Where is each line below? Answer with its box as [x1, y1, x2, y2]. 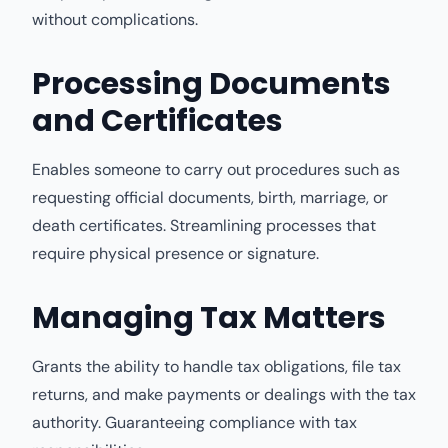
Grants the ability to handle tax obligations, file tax [32, 356, 401, 377]
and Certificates [32, 100, 283, 142]
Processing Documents [32, 63, 391, 105]
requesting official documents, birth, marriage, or [32, 187, 388, 208]
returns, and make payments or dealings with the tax [32, 384, 416, 405]
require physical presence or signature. [32, 243, 319, 264]
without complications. [32, 9, 198, 30]
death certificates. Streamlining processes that [32, 215, 376, 236]
